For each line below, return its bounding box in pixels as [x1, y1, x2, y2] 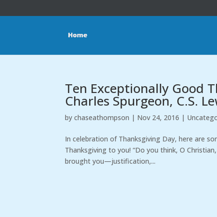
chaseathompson [74, 113, 130, 122]
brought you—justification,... [65, 156, 156, 166]
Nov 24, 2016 [137, 113, 180, 122]
